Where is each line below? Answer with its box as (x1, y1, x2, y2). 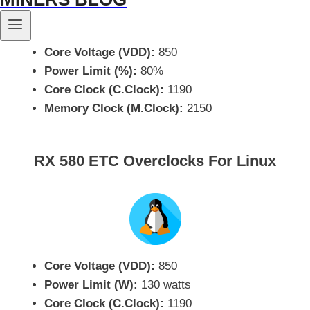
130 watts (138, 277, 191, 291)
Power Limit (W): (44, 277, 138, 291)
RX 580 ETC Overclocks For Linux (34, 152, 276, 170)
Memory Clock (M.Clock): (44, 102, 183, 116)
